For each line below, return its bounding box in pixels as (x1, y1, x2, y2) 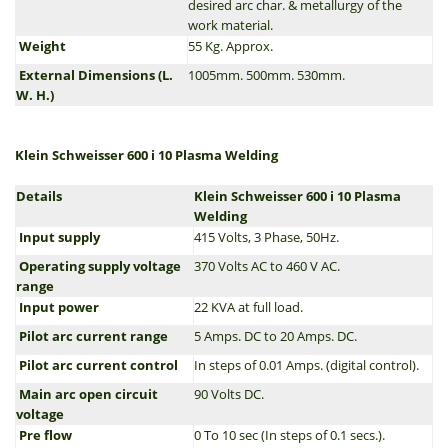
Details (16, 187, 62, 205)
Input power (16, 298, 99, 316)
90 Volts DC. (194, 385, 264, 403)
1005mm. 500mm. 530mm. (188, 66, 345, 84)
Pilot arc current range (16, 327, 168, 345)
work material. (188, 16, 273, 34)
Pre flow (16, 426, 72, 444)
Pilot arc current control (16, 356, 178, 374)
